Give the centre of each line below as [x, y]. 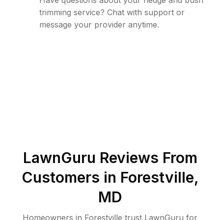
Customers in [71, 177]
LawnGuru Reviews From [110, 158]
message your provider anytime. [99, 25]
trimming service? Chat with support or [112, 12]
